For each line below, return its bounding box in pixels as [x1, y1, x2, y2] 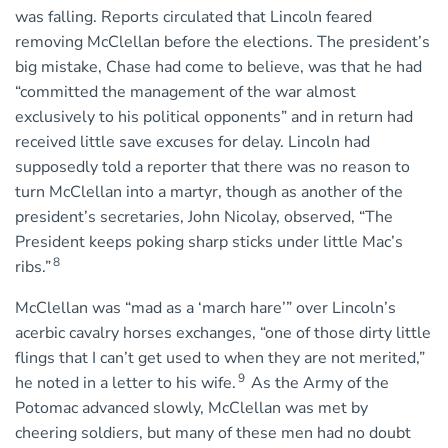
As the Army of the [247, 372, 389, 395]
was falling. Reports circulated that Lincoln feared [15, 6, 372, 29]
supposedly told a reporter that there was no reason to [15, 156, 410, 179]
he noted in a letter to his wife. [15, 372, 236, 395]
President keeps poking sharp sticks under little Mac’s [15, 231, 403, 254]
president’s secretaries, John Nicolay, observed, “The [15, 206, 393, 229]
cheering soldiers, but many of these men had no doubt [15, 422, 411, 445]
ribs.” [15, 256, 51, 279]
